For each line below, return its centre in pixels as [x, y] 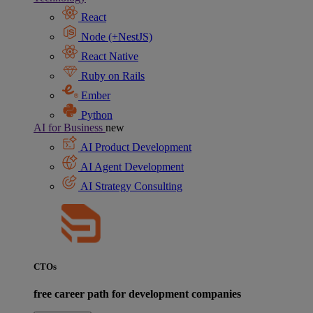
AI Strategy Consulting [130, 186]
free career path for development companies [137, 294]
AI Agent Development [131, 167]
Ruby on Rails [111, 76]
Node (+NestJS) [115, 37]
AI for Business [70, 128]
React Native [108, 56]
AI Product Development [135, 147]
